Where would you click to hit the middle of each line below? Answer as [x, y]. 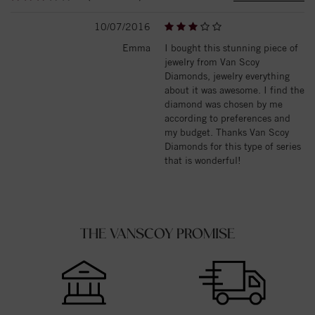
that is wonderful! [203, 160]
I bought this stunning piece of [231, 47]
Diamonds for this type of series [233, 146]
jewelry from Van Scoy [212, 62]
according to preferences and [227, 118]
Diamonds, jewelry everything [227, 76]
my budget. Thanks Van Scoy [227, 132]
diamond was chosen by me [224, 104]
